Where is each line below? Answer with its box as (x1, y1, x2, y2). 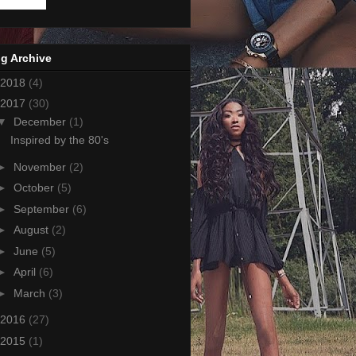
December (13, 115, 69, 129)
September (13, 202, 72, 215)
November (13, 160, 69, 173)
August (13, 223, 52, 237)
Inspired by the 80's (10, 133, 109, 147)
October (13, 181, 57, 195)
